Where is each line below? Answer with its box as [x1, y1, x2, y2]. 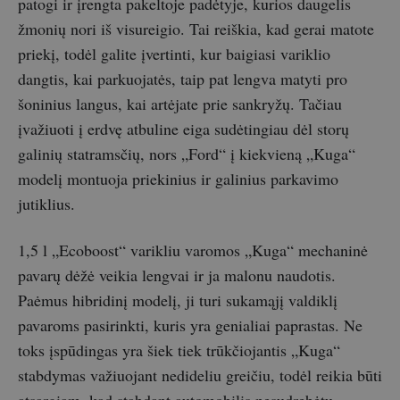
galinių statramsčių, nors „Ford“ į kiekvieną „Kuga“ [18, 142, 355, 164]
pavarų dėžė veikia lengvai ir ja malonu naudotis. [18, 263, 336, 286]
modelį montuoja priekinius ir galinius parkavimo [18, 167, 338, 189]
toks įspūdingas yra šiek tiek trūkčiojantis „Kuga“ [18, 338, 340, 361]
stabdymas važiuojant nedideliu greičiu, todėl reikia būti [18, 363, 382, 386]
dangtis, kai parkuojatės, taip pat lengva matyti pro [18, 67, 347, 89]
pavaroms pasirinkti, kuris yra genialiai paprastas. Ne [18, 313, 362, 336]
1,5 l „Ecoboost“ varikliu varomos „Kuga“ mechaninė [18, 238, 368, 261]
